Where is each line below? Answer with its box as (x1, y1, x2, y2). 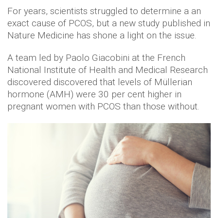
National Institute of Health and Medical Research (7, 64, 208, 76)
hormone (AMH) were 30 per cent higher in (7, 89, 182, 100)
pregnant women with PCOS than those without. (7, 101, 200, 112)
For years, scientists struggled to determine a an (7, 5, 201, 17)
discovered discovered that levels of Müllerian (7, 76, 192, 88)
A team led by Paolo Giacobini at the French (7, 52, 185, 64)
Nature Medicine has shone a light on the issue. (7, 30, 199, 41)
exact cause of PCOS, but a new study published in (7, 18, 210, 29)
